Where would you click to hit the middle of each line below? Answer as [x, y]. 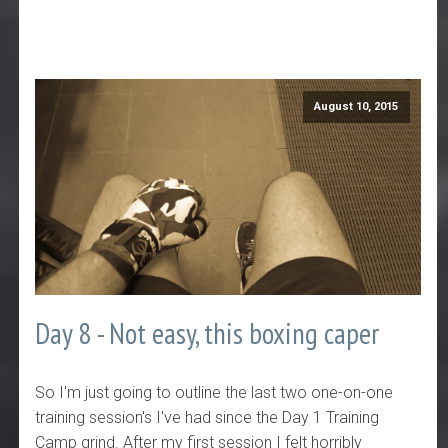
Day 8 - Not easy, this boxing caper [207, 334]
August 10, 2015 [356, 107]
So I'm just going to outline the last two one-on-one [214, 392]
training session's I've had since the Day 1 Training [207, 417]
